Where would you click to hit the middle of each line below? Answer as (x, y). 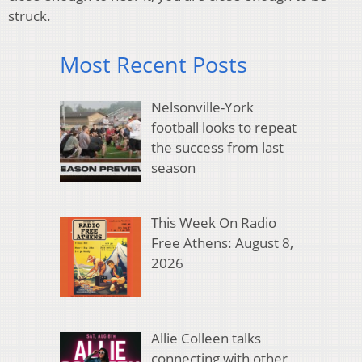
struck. (29, 16)
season (173, 167)
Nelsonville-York (202, 107)
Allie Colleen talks (206, 339)
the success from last (217, 147)
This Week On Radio (213, 223)
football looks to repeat (223, 127)
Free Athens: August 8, (222, 243)
